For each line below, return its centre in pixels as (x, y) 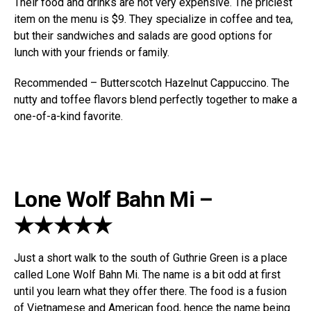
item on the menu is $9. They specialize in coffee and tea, (153, 19)
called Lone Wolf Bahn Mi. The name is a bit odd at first (147, 275)
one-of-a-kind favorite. (68, 117)
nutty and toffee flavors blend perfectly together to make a (155, 100)
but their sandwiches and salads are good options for (143, 36)
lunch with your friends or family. (92, 53)
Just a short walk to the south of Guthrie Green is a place (151, 258)
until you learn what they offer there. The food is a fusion (150, 292)
